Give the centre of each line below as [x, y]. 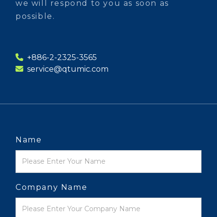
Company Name [52, 187]
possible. [35, 16]
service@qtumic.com [67, 69]
